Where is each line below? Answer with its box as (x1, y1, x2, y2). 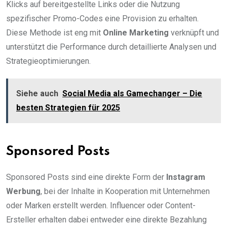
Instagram (166, 172, 205, 182)
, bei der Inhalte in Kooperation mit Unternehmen (41, 186, 210, 196)
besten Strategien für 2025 (16, 102, 120, 112)
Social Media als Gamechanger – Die (62, 88, 202, 98)
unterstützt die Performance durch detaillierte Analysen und (6, 42, 216, 52)
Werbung (6, 186, 41, 196)
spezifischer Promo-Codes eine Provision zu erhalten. (6, 13, 199, 23)
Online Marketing (103, 27, 169, 37)
